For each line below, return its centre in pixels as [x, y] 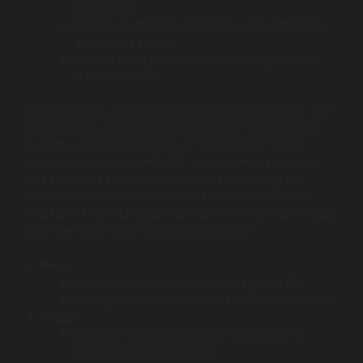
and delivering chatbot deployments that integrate [162, 179]
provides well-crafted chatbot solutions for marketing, [173, 128]
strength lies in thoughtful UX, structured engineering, [171, 162]
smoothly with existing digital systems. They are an [165, 196]
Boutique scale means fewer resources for [189, 334]
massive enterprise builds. [145, 351]
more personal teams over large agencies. [139, 230]
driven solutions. [120, 76]
